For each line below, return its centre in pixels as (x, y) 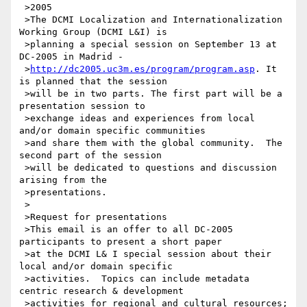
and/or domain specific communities (112, 131)
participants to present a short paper (121, 242)
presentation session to (82, 106)
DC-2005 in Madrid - (71, 57)
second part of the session (90, 156)
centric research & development (101, 291)
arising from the (63, 180)
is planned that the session (93, 82)
